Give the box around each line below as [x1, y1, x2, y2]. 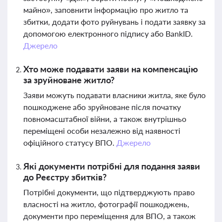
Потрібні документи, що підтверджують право [23, 187, 195, 197]
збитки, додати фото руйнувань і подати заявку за [23, 17, 206, 26]
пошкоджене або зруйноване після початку [23, 102, 181, 111]
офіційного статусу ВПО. [23, 138, 116, 147]
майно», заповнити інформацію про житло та [23, 5, 188, 14]
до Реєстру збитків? [23, 171, 107, 182]
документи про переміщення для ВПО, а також [23, 211, 196, 221]
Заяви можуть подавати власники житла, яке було [23, 90, 206, 100]
